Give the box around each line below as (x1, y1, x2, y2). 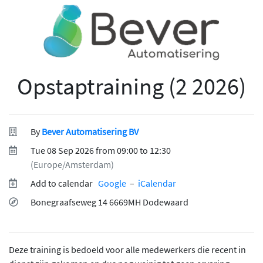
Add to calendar (31, 177, 99, 189)
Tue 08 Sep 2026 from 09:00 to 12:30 (31, 144, 173, 156)
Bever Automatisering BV (42, 126, 139, 137)
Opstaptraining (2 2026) (17, 72, 246, 101)
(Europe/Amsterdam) (31, 159, 114, 170)
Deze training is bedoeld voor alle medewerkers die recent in (9, 244, 246, 255)
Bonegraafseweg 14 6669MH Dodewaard (31, 196, 189, 208)
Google (98, 177, 127, 189)
